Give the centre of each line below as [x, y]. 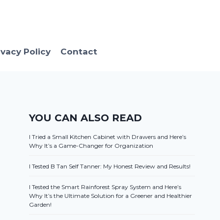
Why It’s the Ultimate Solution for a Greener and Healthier [111, 196]
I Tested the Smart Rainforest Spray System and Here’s [105, 187]
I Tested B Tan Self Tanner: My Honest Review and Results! [110, 166]
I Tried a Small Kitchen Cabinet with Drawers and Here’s [108, 137]
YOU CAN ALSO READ [86, 118]
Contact [79, 51]
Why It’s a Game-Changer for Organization [91, 146]
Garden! [41, 205]
